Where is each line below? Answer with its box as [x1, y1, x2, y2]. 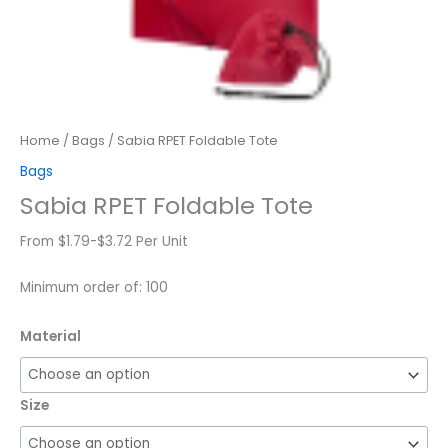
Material [20, 327, 81, 347]
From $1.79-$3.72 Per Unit [20, 232, 188, 252]
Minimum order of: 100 [20, 278, 168, 298]
